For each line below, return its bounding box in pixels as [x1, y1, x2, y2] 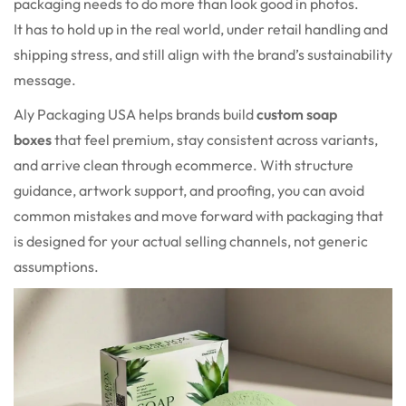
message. [14, 71, 76, 90]
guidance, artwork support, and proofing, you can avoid [14, 181, 364, 200]
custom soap [256, 105, 337, 124]
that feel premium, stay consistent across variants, [52, 130, 378, 150]
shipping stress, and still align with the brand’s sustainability [14, 45, 392, 64]
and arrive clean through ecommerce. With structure [14, 156, 353, 175]
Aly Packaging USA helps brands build [14, 105, 256, 124]
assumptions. [14, 257, 99, 276]
